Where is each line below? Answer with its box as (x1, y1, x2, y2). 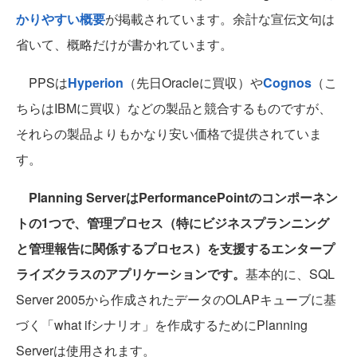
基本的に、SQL (245, 265, 335, 284)
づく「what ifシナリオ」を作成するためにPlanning (16, 316, 308, 335)
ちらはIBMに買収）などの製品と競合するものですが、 (16, 99, 331, 118)
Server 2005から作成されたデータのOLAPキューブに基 (16, 290, 336, 309)
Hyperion (68, 73, 124, 92)
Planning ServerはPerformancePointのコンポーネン (29, 188, 338, 207)
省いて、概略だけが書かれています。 (16, 35, 233, 54)
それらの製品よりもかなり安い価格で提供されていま (16, 124, 322, 143)
